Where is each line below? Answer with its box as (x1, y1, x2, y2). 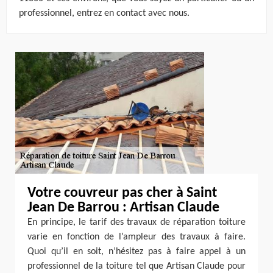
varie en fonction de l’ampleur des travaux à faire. (27, 232, 246, 242)
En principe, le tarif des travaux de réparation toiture (27, 218, 246, 227)
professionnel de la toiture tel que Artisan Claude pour (27, 261, 246, 271)
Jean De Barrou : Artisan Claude (27, 200, 219, 215)
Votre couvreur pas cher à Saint (27, 186, 217, 200)
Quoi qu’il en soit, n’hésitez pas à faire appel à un (27, 247, 246, 257)
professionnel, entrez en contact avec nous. (19, 9, 190, 18)
